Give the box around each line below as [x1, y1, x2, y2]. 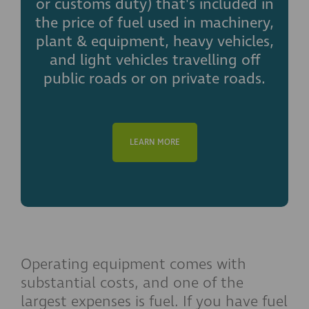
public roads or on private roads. [43, 68, 266, 89]
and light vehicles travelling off [49, 50, 260, 70]
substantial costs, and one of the [21, 272, 243, 293]
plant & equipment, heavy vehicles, [35, 31, 274, 52]
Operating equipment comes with [21, 254, 246, 275]
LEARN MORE [129, 137, 180, 148]
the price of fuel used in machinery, [35, 12, 274, 33]
